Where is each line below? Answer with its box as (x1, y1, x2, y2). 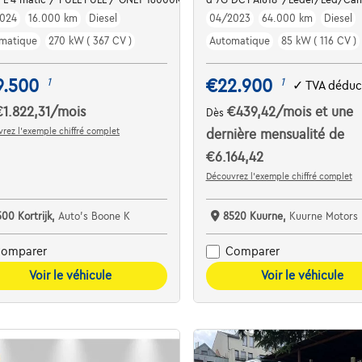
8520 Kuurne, (222, 210, 289, 222)
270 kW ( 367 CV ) (48, 35, 133, 47)
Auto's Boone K (58, 210, 131, 222)
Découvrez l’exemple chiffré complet (205, 170, 352, 181)
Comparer (225, 245, 280, 259)
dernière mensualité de (205, 127, 344, 142)
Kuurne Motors (288, 210, 358, 222)
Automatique (208, 35, 270, 47)
